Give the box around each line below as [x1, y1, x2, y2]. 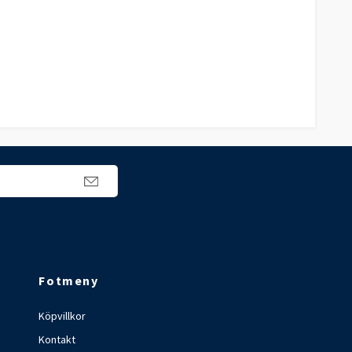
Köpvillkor [38, 309, 86, 324]
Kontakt [38, 332, 76, 347]
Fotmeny [38, 273, 99, 289]
